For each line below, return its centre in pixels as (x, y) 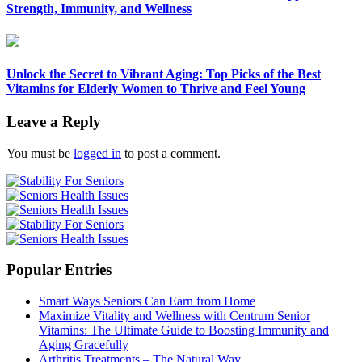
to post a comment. (171, 153)
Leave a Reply (54, 122)
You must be (40, 153)
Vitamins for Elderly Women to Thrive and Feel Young (156, 88)
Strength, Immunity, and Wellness (99, 9)
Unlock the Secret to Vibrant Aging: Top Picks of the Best (164, 74)
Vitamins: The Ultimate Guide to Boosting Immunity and (184, 330)
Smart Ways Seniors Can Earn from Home (147, 301)
